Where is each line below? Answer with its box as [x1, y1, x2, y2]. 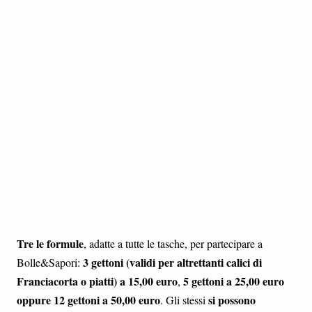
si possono [208, 292, 256, 308]
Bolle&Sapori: [17, 255, 83, 270]
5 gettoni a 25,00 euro [183, 273, 284, 289]
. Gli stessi [160, 292, 208, 307]
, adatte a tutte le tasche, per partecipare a [84, 236, 263, 251]
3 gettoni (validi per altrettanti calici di [83, 254, 262, 270]
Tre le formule [17, 235, 84, 251]
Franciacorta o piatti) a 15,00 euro [17, 273, 178, 289]
